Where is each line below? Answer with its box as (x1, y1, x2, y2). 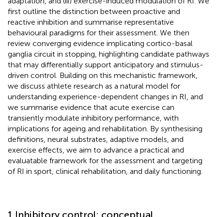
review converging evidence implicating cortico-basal (8, 38, 193, 48)
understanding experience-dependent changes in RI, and (8, 92, 203, 101)
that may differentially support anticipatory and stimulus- (8, 60, 203, 69)
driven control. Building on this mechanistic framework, (8, 70, 198, 80)
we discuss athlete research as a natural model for (8, 81, 180, 91)
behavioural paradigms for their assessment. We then (8, 28, 189, 37)
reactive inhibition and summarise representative (8, 17, 174, 27)
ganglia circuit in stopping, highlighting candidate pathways (8, 49, 209, 59)
